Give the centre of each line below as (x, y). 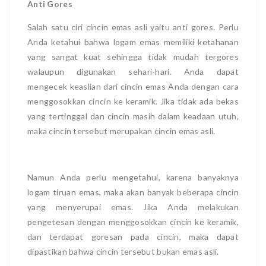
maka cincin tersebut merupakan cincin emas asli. (121, 131)
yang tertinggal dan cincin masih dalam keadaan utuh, (133, 116)
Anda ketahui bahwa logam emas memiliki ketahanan (133, 42)
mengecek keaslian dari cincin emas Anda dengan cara (133, 86)
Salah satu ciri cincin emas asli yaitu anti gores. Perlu (133, 27)
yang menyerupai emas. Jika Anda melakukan (133, 207)
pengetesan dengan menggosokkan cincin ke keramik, (133, 221)
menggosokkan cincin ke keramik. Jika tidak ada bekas (133, 101)
